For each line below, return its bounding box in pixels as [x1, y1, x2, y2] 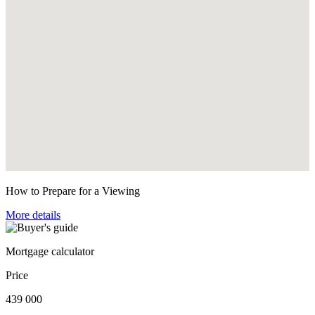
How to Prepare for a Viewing [6, 184, 140, 197]
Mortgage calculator [6, 245, 94, 257]
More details [6, 208, 60, 221]
